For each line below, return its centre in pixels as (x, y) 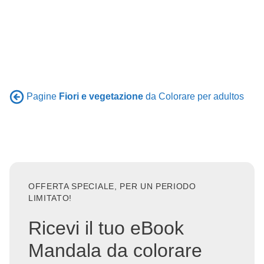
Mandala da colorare (115, 250)
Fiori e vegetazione (101, 96)
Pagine (43, 96)
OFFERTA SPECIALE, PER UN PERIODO (112, 187)
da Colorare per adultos (194, 96)
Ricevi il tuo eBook (106, 228)
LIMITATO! (50, 199)
